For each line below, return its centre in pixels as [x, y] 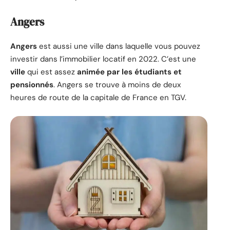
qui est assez [51, 72]
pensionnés [32, 85]
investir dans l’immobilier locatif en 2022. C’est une [103, 59]
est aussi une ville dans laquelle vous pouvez [119, 46]
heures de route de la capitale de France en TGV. [98, 98]
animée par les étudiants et [129, 72]
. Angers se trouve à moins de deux [117, 85]
